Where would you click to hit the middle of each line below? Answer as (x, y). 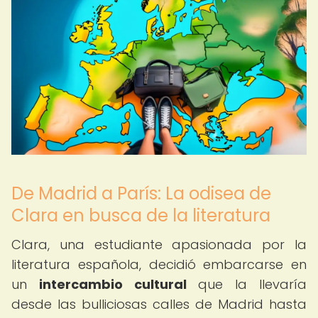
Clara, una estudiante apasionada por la (159, 245)
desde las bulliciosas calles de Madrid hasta (159, 304)
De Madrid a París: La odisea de (141, 193)
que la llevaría (247, 284)
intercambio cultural (113, 284)
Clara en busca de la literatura (141, 215)
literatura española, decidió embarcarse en (159, 264)
